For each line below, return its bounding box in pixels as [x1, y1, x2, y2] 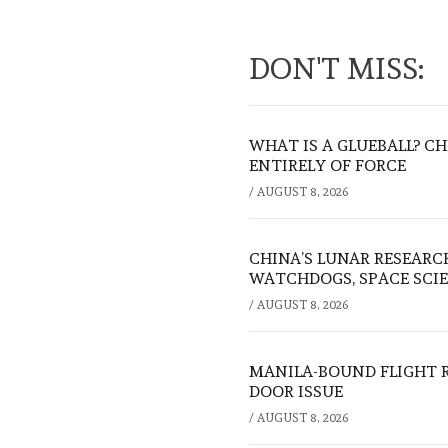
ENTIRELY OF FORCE [249, 155, 406, 175]
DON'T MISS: [249, 50, 424, 86]
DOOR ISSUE [249, 381, 343, 401]
